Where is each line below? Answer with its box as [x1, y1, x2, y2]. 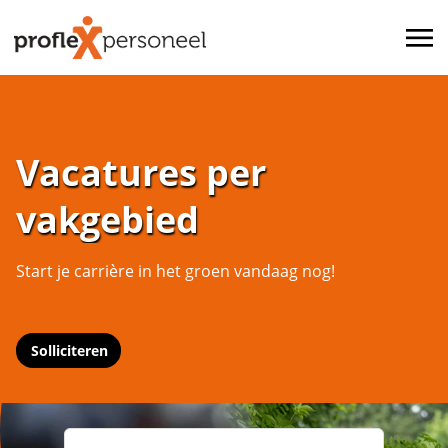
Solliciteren [31, 341, 109, 360]
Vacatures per [16, 147, 266, 197]
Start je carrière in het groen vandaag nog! [16, 260, 335, 282]
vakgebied [16, 194, 199, 244]
